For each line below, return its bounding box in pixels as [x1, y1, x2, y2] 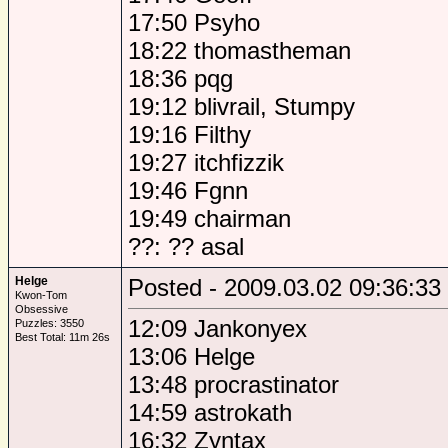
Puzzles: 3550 [15, 317, 84, 329]
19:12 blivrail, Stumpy [128, 93, 355, 120]
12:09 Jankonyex [128, 315, 307, 342]
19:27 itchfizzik [128, 149, 284, 176]
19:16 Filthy [128, 121, 251, 148]
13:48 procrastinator [128, 371, 339, 398]
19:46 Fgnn [128, 177, 248, 204]
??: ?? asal [128, 233, 244, 260]
